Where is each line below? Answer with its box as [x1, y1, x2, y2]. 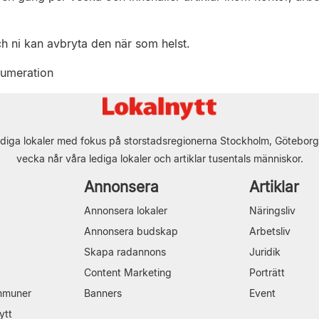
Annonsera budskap [84, 224, 178, 237]
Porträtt [249, 266, 285, 278]
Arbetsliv [249, 224, 291, 237]
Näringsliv [249, 204, 296, 216]
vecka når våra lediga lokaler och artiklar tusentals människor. [16, 152, 303, 164]
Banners [84, 286, 122, 299]
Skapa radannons [84, 245, 166, 258]
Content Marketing [84, 266, 172, 278]
